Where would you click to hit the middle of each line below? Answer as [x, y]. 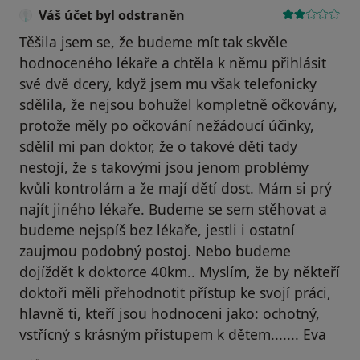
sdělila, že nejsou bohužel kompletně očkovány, [178, 105]
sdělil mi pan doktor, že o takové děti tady [158, 147]
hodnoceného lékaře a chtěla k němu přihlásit [173, 63]
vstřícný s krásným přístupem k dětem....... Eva [173, 335]
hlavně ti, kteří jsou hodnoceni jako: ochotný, [170, 314]
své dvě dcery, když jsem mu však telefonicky [168, 84]
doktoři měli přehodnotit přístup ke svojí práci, [175, 293]
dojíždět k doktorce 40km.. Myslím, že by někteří [180, 272]
